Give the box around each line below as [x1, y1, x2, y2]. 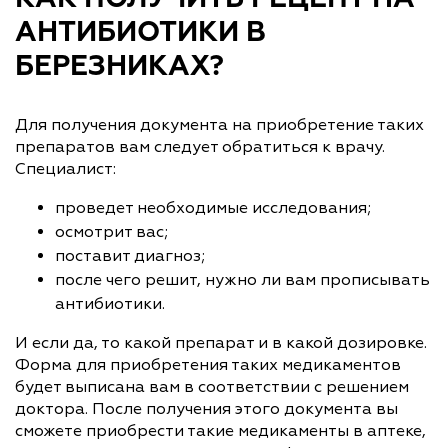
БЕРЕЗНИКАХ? [15, 52, 231, 81]
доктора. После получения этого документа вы [15, 398, 398, 419]
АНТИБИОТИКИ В [15, 18, 266, 47]
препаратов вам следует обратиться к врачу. [15, 136, 385, 157]
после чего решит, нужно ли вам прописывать [55, 269, 430, 290]
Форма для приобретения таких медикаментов [15, 354, 401, 375]
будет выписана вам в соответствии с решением [15, 376, 409, 397]
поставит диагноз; [55, 245, 205, 266]
